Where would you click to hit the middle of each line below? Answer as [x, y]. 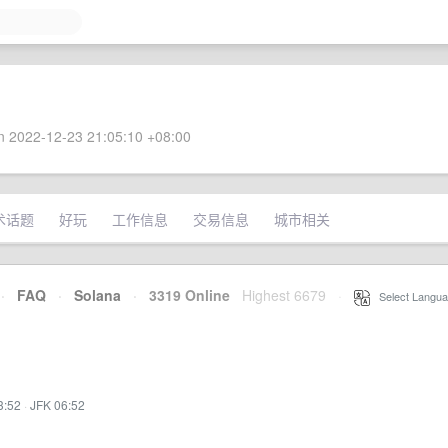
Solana [97, 295]
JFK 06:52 [57, 404]
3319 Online [183, 295]
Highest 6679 [284, 295]
